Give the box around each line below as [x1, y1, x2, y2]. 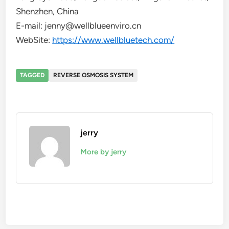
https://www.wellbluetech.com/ [52, 34, 175, 45]
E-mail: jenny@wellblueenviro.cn [16, 20, 142, 31]
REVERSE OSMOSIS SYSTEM [53, 71, 134, 79]
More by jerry [80, 147, 127, 156]
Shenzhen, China [16, 6, 79, 16]
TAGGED [20, 71, 45, 79]
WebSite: [16, 34, 53, 45]
